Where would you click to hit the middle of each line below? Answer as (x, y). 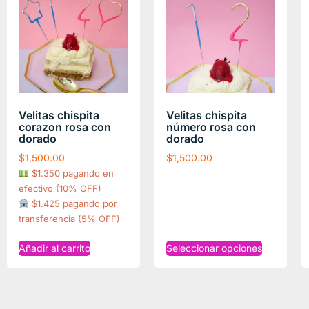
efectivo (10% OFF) (60, 188)
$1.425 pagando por (73, 203)
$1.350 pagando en (71, 173)
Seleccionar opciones (214, 248)
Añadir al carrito (54, 248)
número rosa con (211, 127)
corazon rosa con (65, 127)
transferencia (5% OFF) (69, 218)
